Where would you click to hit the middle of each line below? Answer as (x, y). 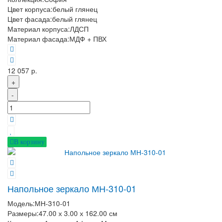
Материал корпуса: (39, 28)
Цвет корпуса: (30, 9)
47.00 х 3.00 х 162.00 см (78, 213)
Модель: (21, 203)
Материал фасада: (38, 38)
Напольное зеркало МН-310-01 (72, 189)
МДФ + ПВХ (88, 38)
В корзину (29, 142)
